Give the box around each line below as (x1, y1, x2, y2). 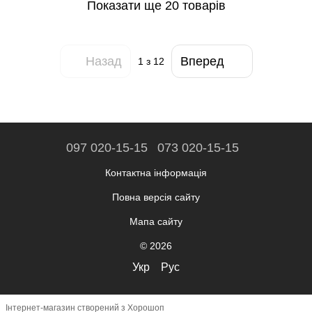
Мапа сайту (130, 216, 182, 227)
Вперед (180, 54, 224, 68)
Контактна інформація (105, 167, 207, 178)
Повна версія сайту (112, 192, 200, 203)
